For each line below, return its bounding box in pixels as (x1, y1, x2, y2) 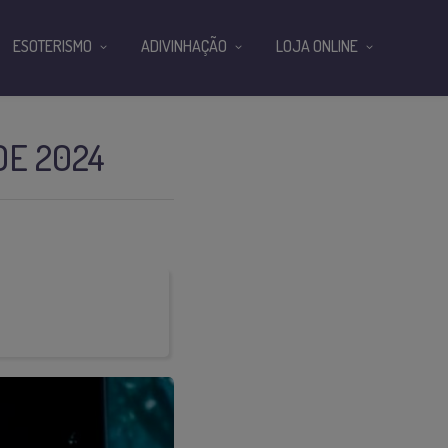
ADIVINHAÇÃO (141, 36, 227, 56)
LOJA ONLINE (276, 36, 358, 56)
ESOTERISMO (13, 36, 92, 56)
